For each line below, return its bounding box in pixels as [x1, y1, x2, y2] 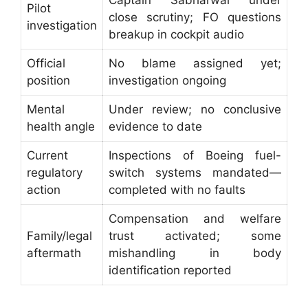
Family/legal [27, 228, 92, 243]
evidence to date [109, 119, 202, 133]
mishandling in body [109, 245, 281, 260]
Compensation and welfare [109, 211, 281, 225]
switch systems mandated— [109, 165, 281, 179]
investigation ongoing [109, 73, 226, 87]
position [27, 73, 70, 87]
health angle [27, 119, 95, 133]
